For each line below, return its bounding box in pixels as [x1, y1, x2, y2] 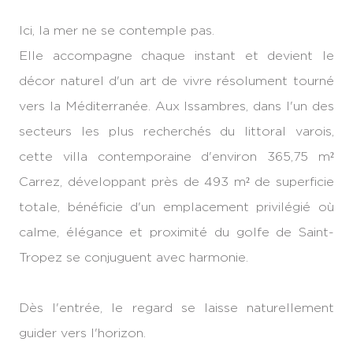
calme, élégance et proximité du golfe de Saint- [19, 225, 334, 239]
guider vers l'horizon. [19, 326, 146, 340]
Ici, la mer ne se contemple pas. [19, 24, 214, 37]
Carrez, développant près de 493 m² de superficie [19, 175, 334, 188]
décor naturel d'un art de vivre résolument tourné [19, 74, 334, 87]
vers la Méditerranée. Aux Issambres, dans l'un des [19, 99, 334, 113]
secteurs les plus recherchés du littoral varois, [19, 124, 334, 138]
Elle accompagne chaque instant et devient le [19, 49, 334, 62]
